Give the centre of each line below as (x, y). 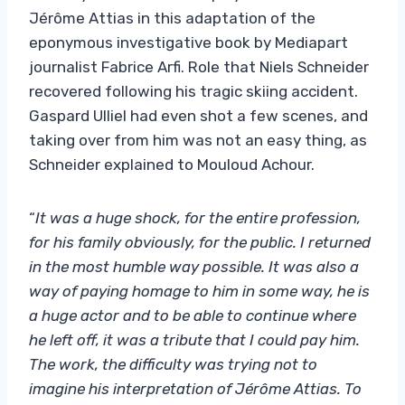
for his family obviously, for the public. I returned (200, 242)
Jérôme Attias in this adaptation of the (172, 18)
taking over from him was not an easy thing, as (198, 140)
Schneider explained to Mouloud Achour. (172, 164)
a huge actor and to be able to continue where (193, 315)
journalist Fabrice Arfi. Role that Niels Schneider (199, 66)
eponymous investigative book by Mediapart (188, 42)
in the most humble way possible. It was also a (194, 266)
